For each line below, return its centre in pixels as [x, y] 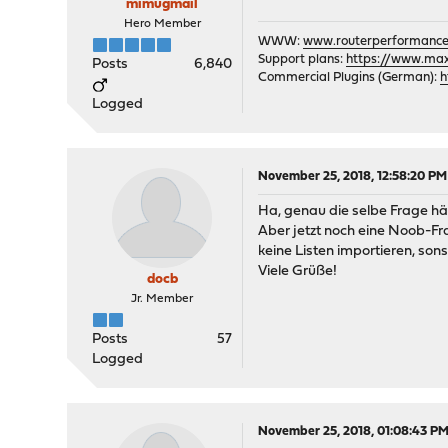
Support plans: [302, 59]
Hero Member [162, 24]
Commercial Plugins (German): [349, 77]
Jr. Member [162, 299]
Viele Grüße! [298, 271]
